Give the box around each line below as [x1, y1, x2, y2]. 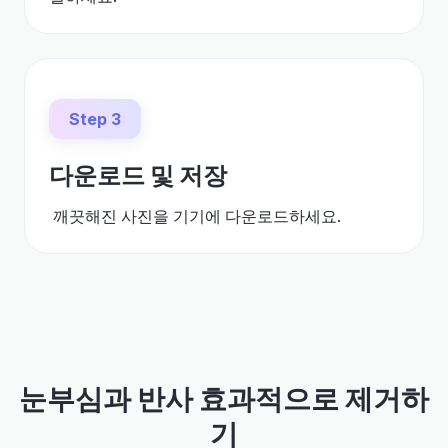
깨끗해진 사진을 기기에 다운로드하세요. [49, 206, 341, 226]
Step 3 [69, 109, 121, 129]
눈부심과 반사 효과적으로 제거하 [19, 382, 429, 416]
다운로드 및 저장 [49, 161, 227, 190]
